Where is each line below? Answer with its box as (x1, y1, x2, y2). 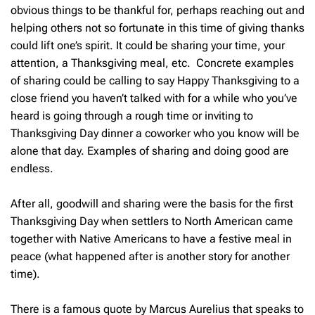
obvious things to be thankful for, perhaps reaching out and (11, 3, 304, 17)
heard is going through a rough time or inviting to (11, 108, 253, 122)
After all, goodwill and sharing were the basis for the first (11, 196, 293, 210)
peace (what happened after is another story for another (11, 249, 290, 263)
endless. (11, 161, 53, 175)
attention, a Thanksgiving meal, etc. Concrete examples (11, 56, 294, 70)
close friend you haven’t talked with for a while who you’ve (11, 91, 297, 105)
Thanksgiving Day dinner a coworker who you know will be (11, 126, 300, 140)
